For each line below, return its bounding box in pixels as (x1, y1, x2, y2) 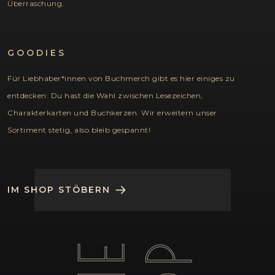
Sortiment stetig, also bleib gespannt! (7, 125, 150, 135)
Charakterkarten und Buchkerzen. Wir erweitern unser (7, 108, 217, 118)
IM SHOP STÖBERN (7, 184, 110, 196)
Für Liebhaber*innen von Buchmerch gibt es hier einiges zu (7, 74, 235, 83)
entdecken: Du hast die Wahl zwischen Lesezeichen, (7, 91, 203, 101)
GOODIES (7, 47, 66, 59)
